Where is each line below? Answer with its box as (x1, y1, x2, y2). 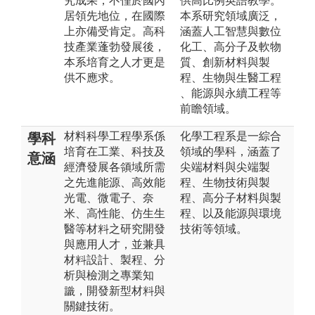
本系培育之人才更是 (64, 56, 165, 68)
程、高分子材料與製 (180, 191, 281, 204)
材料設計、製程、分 (64, 253, 165, 266)
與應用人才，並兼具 (64, 238, 165, 250)
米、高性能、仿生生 (64, 207, 165, 219)
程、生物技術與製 (180, 176, 270, 188)
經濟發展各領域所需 (64, 160, 165, 173)
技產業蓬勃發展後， (64, 40, 165, 53)
